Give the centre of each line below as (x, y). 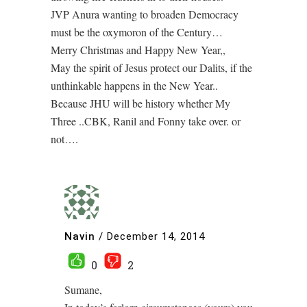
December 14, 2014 (156, 237)
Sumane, (83, 290)
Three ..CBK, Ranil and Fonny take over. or (146, 121)
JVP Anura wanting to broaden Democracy (145, 14)
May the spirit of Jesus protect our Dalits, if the (151, 68)
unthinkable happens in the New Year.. (134, 86)
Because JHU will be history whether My (140, 103)
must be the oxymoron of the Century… (137, 32)
